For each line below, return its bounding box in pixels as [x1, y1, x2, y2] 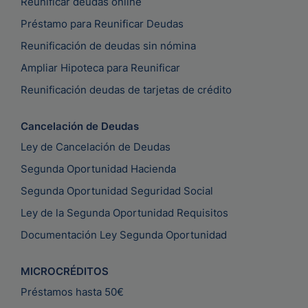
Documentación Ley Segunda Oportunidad [21, 228, 227, 242]
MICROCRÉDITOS [21, 265, 109, 278]
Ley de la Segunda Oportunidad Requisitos [21, 206, 228, 220]
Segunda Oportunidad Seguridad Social [21, 184, 213, 198]
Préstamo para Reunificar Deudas [21, 17, 184, 31]
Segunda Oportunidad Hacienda [21, 162, 176, 176]
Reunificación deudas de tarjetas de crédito [21, 83, 232, 97]
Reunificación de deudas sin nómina [21, 39, 196, 53]
